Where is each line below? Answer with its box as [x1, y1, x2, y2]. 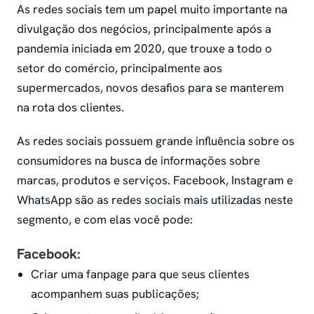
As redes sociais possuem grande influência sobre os [17, 132, 294, 149]
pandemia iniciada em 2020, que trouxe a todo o [17, 40, 272, 56]
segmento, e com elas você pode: [17, 211, 196, 227]
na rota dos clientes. [17, 99, 127, 115]
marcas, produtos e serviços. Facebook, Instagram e [17, 172, 293, 188]
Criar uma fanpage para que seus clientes [31, 266, 250, 282]
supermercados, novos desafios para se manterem [17, 79, 284, 95]
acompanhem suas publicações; [31, 285, 202, 301]
